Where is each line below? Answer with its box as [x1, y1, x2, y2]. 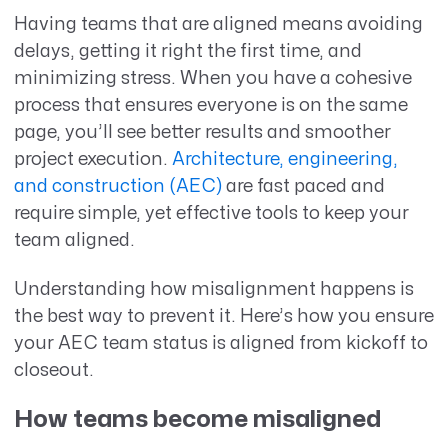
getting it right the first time [74, 43, 319, 61]
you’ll [64, 124, 113, 142]
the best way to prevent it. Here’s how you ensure [13, 308, 434, 326]
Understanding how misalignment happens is [13, 281, 414, 299]
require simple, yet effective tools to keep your [13, 205, 409, 223]
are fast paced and [221, 178, 385, 196]
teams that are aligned [80, 16, 278, 34]
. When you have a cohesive [170, 70, 412, 88]
